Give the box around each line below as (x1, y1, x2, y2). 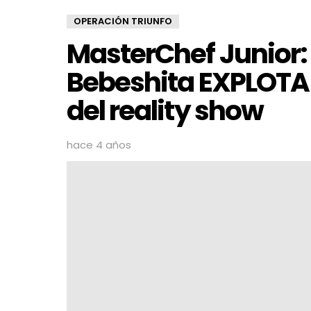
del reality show (67, 92, 263, 130)
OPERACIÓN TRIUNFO (74, 15, 172, 28)
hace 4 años (67, 137, 131, 152)
